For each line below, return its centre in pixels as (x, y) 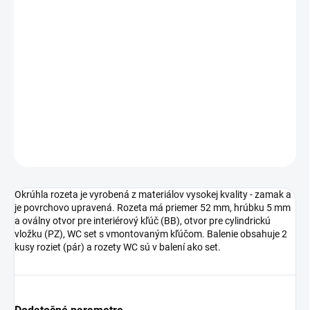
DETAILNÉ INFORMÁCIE (59, 116)
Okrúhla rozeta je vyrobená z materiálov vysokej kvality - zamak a (153, 195)
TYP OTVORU (40, 26)
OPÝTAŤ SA (203, 150)
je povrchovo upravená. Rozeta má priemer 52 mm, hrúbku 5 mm (153, 208)
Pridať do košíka (140, 74)
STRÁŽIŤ (280, 150)
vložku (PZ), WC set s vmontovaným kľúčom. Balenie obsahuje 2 (151, 234)
